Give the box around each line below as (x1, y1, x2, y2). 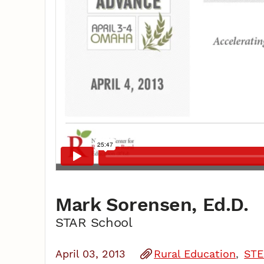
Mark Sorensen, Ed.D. (55, 193, 249, 216)
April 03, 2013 (55, 247, 126, 260)
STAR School (55, 214, 133, 230)
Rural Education (154, 247, 236, 260)
